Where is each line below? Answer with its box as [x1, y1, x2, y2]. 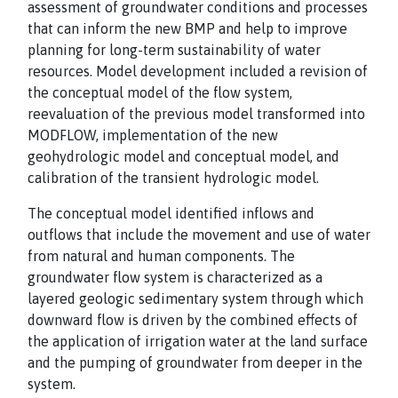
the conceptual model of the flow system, [28, 84, 292, 100]
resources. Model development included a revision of [28, 63, 368, 79]
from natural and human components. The [28, 248, 295, 264]
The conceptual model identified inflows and [28, 205, 314, 221]
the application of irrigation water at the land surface [28, 333, 368, 349]
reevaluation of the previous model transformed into [28, 106, 365, 122]
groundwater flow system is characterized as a [28, 269, 322, 285]
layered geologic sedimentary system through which [28, 291, 363, 306]
